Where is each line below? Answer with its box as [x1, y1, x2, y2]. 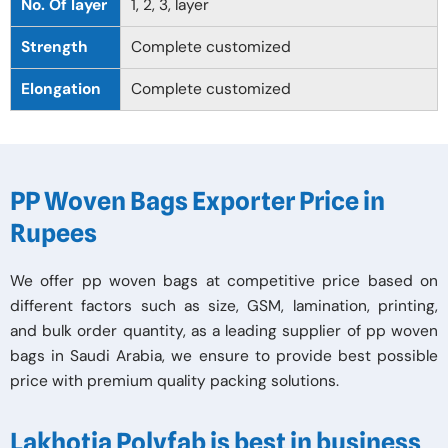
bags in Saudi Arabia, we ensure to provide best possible [10, 346, 438, 366]
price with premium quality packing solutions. [10, 371, 339, 391]
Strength [21, 36, 88, 57]
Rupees [10, 218, 97, 248]
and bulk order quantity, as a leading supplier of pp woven [10, 321, 438, 341]
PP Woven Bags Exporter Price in [10, 186, 385, 216]
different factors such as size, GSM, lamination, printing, [10, 296, 438, 316]
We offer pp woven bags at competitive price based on [10, 271, 438, 291]
